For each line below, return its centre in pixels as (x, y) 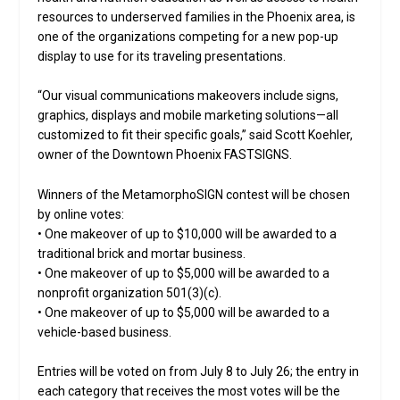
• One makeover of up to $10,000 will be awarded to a (187, 233)
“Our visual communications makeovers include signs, (188, 96)
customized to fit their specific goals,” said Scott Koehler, (196, 135)
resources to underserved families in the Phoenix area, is (197, 17)
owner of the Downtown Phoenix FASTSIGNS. (165, 155)
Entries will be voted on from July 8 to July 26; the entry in (199, 372)
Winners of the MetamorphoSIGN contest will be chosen (194, 194)
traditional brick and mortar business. (142, 253)
